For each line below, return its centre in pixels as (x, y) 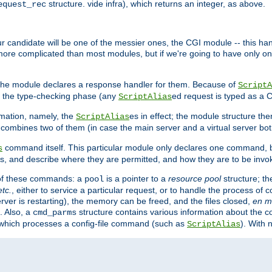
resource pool (195, 179)
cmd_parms (55, 213)
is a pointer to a (136, 179)
